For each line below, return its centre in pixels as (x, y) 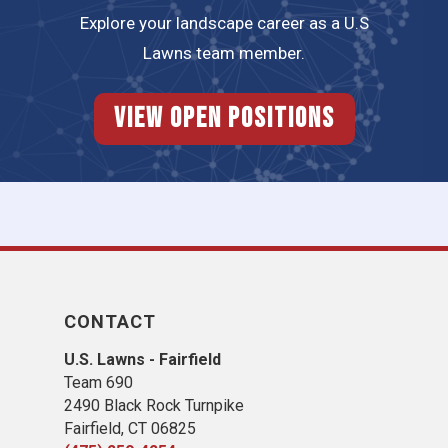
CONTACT (110, 321)
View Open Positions (224, 119)
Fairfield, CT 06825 (130, 428)
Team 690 (98, 382)
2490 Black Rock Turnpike (154, 405)
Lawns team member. (224, 52)
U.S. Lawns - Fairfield (142, 359)
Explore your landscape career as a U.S (224, 22)
